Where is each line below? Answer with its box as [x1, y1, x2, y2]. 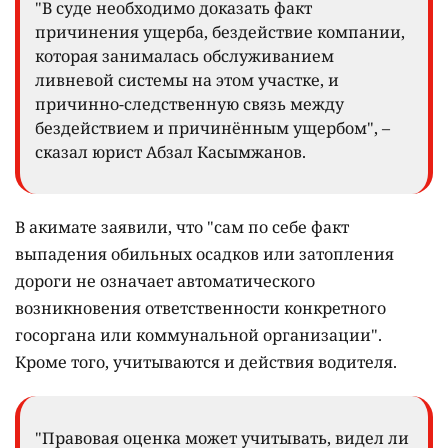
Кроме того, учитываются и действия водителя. [15, 351, 401, 374]
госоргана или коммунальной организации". [15, 324, 382, 347]
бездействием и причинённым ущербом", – [35, 117, 390, 140]
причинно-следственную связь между [35, 93, 344, 116]
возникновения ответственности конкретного [15, 297, 386, 320]
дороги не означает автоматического [15, 270, 315, 293]
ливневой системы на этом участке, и [35, 69, 339, 92]
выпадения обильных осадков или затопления [15, 243, 394, 266]
